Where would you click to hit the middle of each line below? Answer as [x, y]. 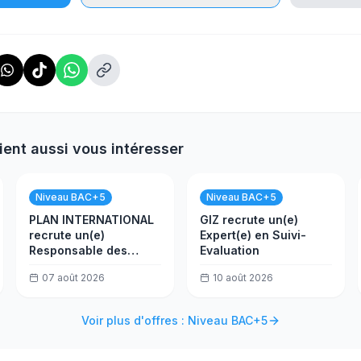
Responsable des [78, 250]
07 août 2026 [73, 278]
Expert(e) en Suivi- [253, 235]
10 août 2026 [243, 278]
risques [50, 266]
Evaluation [230, 250]
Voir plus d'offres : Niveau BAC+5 [174, 320]
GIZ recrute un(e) [249, 220]
